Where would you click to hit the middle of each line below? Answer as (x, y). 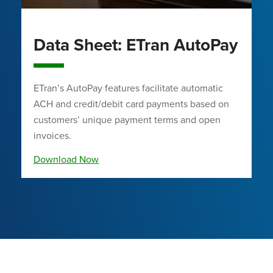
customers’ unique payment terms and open (127, 120)
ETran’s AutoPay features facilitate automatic (128, 88)
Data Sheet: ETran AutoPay (136, 45)
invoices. (52, 136)
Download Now (66, 159)
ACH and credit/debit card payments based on (131, 104)
